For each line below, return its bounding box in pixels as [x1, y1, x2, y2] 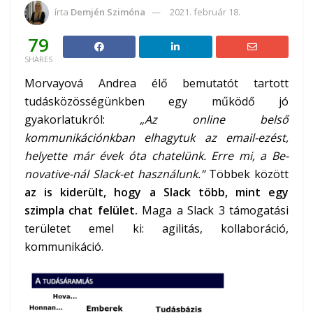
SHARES [24, 54, 52, 65]
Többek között [205, 166, 289, 182]
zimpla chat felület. [30, 203, 138, 219]
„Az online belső [140, 112, 289, 128]
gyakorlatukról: [24, 112, 140, 128]
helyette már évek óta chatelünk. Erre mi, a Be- [24, 148, 289, 164]
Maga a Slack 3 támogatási [137, 203, 289, 219]
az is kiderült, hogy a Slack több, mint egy [24, 184, 289, 201]
